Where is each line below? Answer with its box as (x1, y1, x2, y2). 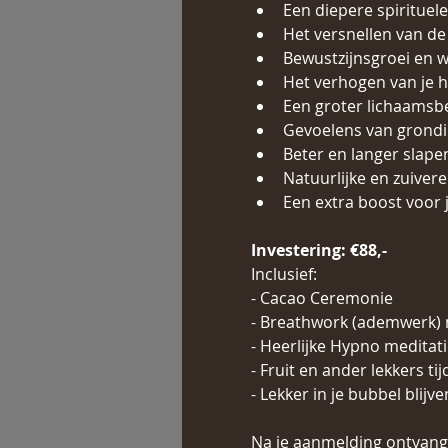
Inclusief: (250, 263, 317, 285)
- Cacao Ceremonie (250, 287, 397, 309)
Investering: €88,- (250, 239, 387, 261)
